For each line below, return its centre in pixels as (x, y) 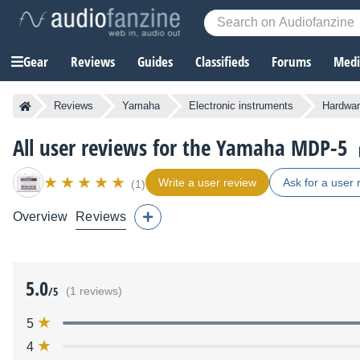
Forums (291, 62)
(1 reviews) (94, 292)
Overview (41, 217)
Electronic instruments (241, 106)
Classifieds (222, 62)
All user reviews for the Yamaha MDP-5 (180, 148)
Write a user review (207, 183)
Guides (155, 62)
